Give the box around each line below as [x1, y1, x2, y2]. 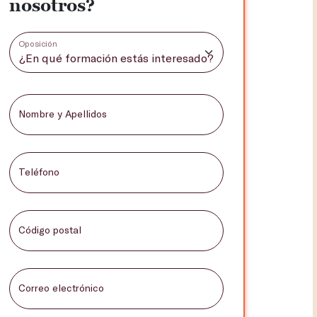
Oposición [18, 38, 57, 49]
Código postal [18, 223, 81, 236]
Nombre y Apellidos [18, 107, 107, 120]
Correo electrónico [18, 281, 104, 294]
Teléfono [18, 165, 59, 178]
